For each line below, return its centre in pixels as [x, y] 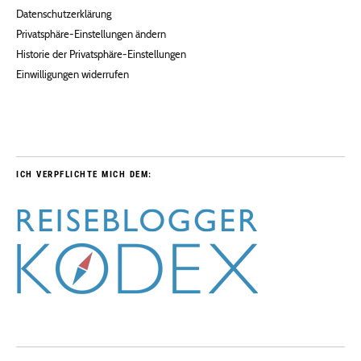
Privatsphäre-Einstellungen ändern [91, 33]
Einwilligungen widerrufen [73, 74]
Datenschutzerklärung [64, 13]
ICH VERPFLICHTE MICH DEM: [84, 174]
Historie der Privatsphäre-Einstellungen [101, 54]
